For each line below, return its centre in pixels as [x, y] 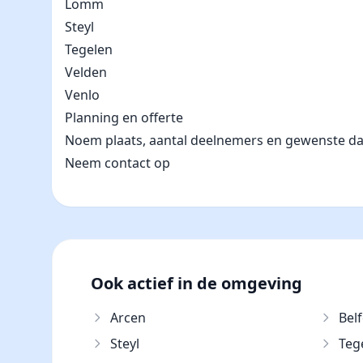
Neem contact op [117, 163]
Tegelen [89, 49]
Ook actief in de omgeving [196, 283]
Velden [86, 72]
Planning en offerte [124, 117]
